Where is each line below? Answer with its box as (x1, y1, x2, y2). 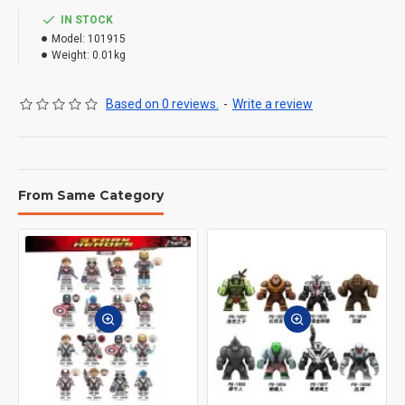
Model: (52, 33, 85, 45)
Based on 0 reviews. (106, 97, 219, 111)
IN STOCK (61, 14, 113, 26)
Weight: (52, 49, 89, 61)
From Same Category (18, 187, 164, 203)
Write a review (232, 97, 313, 111)
